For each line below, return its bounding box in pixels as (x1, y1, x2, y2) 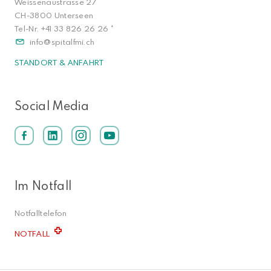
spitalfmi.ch (51, 36, 95, 47)
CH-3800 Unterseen (15, 9, 94, 21)
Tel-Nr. (15, 22, 41, 34)
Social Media (15, 97, 89, 113)
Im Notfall (15, 177, 72, 194)
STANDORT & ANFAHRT (15, 56, 104, 68)
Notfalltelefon (15, 207, 67, 218)
